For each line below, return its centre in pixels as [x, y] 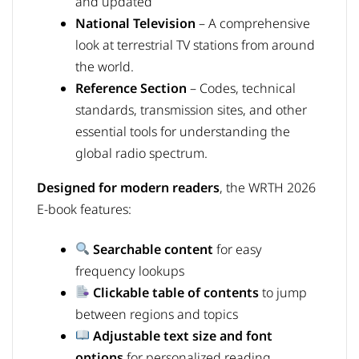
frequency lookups [130, 270]
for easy [238, 249]
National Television [135, 24]
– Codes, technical [241, 89]
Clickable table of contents [176, 292]
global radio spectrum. [141, 153]
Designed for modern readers [128, 188]
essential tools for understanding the [183, 132]
